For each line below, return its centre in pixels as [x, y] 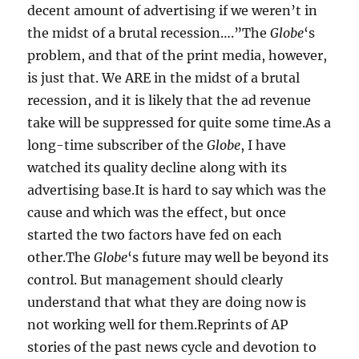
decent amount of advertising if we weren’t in [173, 11]
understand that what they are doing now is [167, 303]
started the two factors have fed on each [155, 235]
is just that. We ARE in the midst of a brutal [164, 78]
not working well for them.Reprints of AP [158, 325]
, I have [264, 145]
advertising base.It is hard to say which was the [177, 190]
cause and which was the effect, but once [157, 213]
